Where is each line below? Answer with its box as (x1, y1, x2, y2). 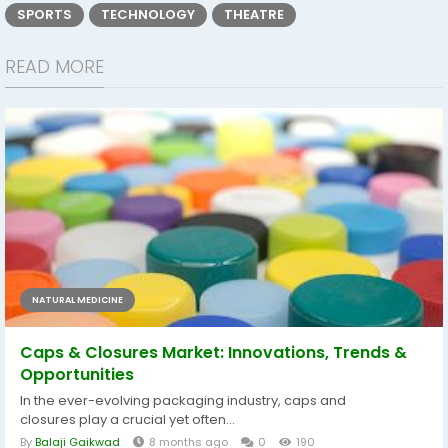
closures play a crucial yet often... (20, 410, 235, 430)
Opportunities (20, 363, 134, 387)
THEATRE (224, 5, 284, 25)
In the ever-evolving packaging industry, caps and (20, 391, 346, 411)
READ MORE (5, 54, 104, 80)
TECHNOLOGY (101, 5, 195, 25)
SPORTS (17, 5, 72, 25)
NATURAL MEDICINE (32, 294, 123, 307)
